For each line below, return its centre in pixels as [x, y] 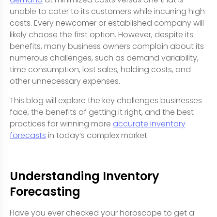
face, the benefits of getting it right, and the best [102, 112]
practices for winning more [61, 124]
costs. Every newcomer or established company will [107, 23]
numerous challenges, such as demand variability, [104, 58]
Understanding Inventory [85, 176]
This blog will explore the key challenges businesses [106, 100]
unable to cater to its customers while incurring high [107, 11]
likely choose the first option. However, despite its [101, 34]
